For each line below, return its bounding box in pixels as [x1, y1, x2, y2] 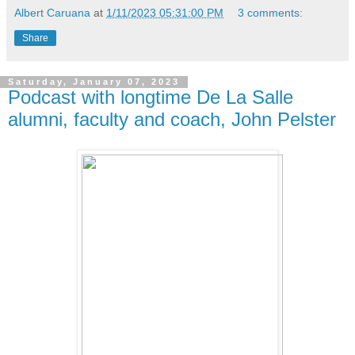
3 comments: [238, 6, 303, 20]
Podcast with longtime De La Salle [8, 86, 293, 109]
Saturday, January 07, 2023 [8, 77, 180, 87]
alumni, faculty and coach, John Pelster [8, 109, 336, 131]
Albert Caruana [14, 6, 90, 20]
